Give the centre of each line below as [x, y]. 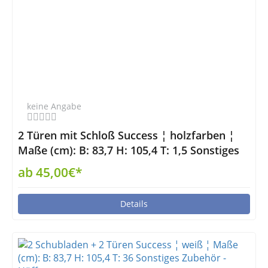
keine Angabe [54, 106]
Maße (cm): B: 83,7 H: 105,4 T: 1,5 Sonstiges [129, 150]
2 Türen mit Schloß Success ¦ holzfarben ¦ [126, 135]
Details [134, 204]
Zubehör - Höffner [64, 165]
